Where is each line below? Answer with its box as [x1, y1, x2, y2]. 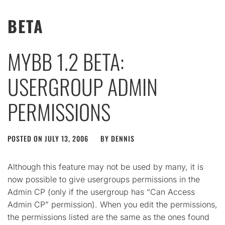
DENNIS [111, 133, 135, 144]
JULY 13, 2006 [45, 133, 88, 144]
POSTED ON [8, 133, 45, 144]
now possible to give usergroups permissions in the [8, 174, 200, 184]
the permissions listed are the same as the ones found [8, 212, 209, 222]
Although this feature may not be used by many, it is [8, 162, 203, 172]
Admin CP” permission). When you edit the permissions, [8, 199, 217, 209]
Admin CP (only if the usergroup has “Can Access [8, 187, 195, 197]
